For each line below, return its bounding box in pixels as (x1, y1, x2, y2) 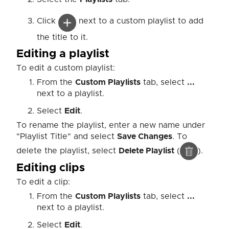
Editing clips (16, 163, 85, 174)
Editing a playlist (16, 49, 109, 60)
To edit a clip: (16, 178, 70, 187)
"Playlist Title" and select (16, 132, 117, 141)
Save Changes (117, 132, 172, 141)
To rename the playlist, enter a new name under (16, 121, 205, 130)
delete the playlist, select (16, 146, 119, 155)
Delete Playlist (119, 146, 174, 155)
